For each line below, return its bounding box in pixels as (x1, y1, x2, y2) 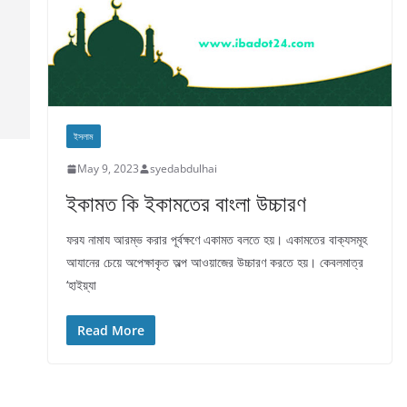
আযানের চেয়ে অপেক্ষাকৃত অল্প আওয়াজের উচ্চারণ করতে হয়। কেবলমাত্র (66, 253, 363, 271)
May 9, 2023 (77, 161, 139, 176)
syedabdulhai (150, 161, 217, 176)
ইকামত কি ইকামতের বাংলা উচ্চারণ (66, 188, 306, 218)
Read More (77, 322, 144, 339)
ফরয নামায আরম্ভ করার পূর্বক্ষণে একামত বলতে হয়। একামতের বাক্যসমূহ (66, 231, 367, 248)
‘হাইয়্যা (66, 276, 96, 293)
